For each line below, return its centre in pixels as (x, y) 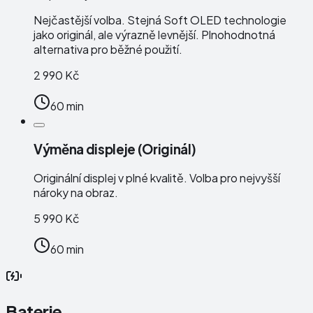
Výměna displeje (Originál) (115, 149)
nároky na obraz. (76, 192)
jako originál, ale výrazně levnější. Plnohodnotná (154, 35)
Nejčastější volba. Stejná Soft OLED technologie (160, 20)
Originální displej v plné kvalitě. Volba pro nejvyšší (157, 177)
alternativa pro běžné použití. (108, 50)
